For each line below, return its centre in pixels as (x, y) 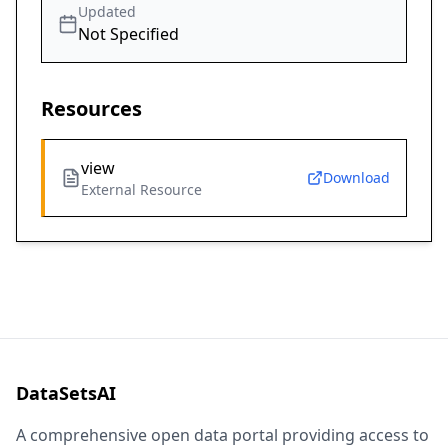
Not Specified (128, 34)
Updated (107, 12)
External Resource (141, 190)
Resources (91, 109)
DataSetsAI (66, 393)
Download (356, 178)
